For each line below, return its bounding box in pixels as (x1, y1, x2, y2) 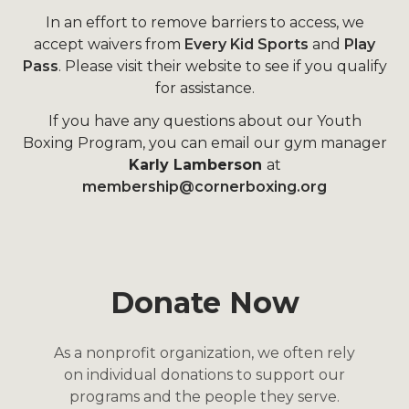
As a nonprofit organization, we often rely (54, 344, 355, 362)
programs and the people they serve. (69, 388, 340, 406)
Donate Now (110, 285, 299, 321)
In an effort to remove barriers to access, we (45, 14, 364, 32)
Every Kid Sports (184, 36, 309, 54)
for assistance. (154, 79, 255, 98)
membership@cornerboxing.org (82, 178, 327, 196)
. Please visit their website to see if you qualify (58, 58, 387, 76)
